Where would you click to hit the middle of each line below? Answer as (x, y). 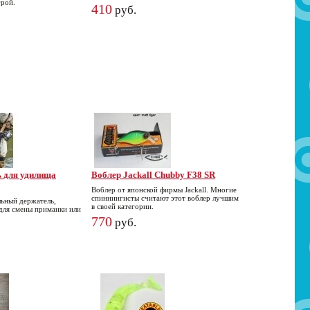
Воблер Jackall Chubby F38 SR (153, 175)
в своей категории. (122, 206)
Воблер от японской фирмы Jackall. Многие (164, 190)
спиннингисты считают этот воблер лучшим (165, 198)
